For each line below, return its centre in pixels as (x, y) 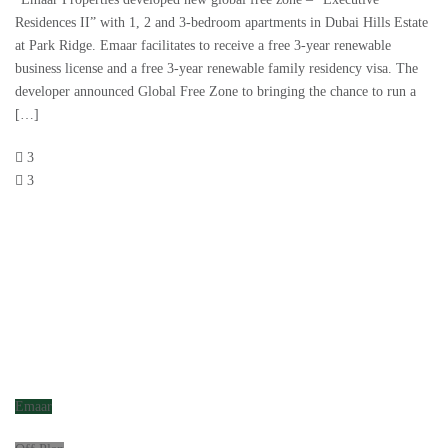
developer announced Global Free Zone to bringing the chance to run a (215, 92)
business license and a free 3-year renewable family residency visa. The (216, 69)
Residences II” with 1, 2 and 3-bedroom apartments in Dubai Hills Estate (221, 23)
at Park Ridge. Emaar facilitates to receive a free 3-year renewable (203, 46)
